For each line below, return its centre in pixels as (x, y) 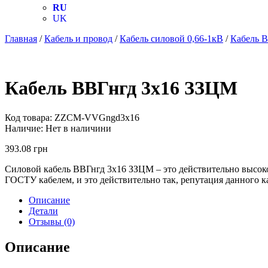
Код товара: (28, 117)
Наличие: (24, 128)
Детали (43, 211)
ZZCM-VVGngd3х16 (97, 117)
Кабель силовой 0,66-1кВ (171, 39)
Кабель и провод (78, 39)
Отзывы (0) (52, 221)
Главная (21, 39)
